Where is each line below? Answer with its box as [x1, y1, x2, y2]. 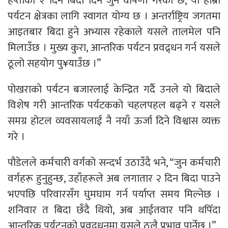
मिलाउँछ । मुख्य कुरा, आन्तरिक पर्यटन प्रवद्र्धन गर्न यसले [8, 39, 220, 57]
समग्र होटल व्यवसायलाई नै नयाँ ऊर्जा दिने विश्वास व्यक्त [8, 112, 220, 130]
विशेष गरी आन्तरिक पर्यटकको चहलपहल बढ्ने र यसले [8, 96, 220, 115]
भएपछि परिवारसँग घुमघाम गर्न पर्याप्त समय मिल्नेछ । [8, 185, 220, 204]
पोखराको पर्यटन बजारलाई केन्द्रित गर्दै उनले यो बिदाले [8, 80, 220, 99]
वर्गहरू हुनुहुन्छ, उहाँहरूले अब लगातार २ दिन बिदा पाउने [8, 169, 220, 188]
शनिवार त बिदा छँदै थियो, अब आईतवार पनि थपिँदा [8, 201, 220, 219]
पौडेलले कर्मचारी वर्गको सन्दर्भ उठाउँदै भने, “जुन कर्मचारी [8, 154, 220, 172]
